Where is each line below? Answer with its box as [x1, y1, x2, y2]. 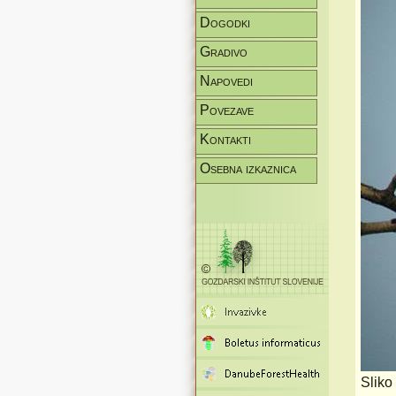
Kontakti [200, 132, 251, 147]
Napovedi [200, 73, 253, 88]
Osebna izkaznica [200, 161, 296, 176]
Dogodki [200, 15, 250, 30]
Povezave [200, 103, 254, 118]
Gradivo [200, 44, 247, 59]
